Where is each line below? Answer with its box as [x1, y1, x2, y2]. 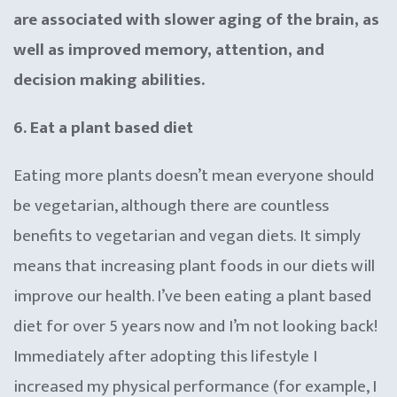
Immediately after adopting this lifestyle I [13, 342, 317, 370]
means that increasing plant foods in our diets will [13, 252, 375, 280]
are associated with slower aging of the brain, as [13, 5, 379, 34]
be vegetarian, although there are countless [13, 191, 329, 220]
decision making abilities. [13, 66, 205, 94]
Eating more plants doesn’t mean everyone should [13, 161, 374, 190]
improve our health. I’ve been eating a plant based [13, 282, 371, 310]
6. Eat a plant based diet [13, 113, 193, 142]
